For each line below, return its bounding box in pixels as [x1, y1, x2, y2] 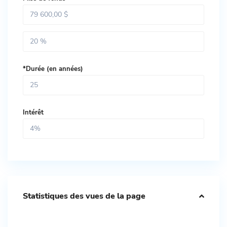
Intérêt [23, 107, 44, 117]
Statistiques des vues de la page [23, 190, 145, 202]
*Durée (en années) [23, 64, 83, 73]
